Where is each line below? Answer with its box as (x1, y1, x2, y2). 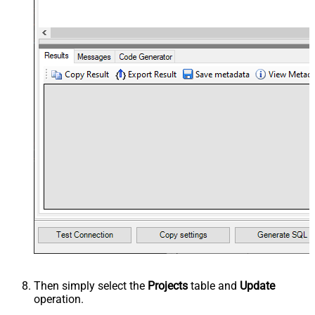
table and (188, 279, 240, 293)
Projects (148, 279, 188, 293)
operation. (34, 292, 84, 307)
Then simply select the (34, 279, 148, 293)
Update (240, 279, 275, 293)
